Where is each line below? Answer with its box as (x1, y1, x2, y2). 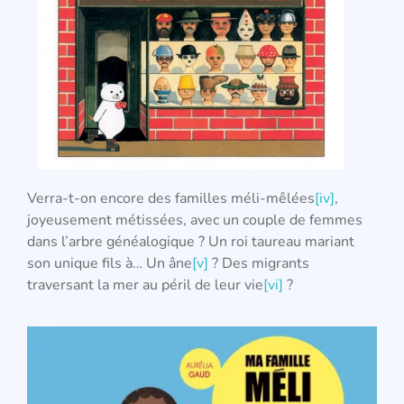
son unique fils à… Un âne (27, 252, 192, 273)
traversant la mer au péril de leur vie (27, 274, 263, 295)
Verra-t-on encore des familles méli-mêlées (27, 188, 315, 208)
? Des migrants (208, 252, 309, 273)
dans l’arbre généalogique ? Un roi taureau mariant (27, 231, 354, 252)
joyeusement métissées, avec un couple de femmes (27, 209, 363, 230)
